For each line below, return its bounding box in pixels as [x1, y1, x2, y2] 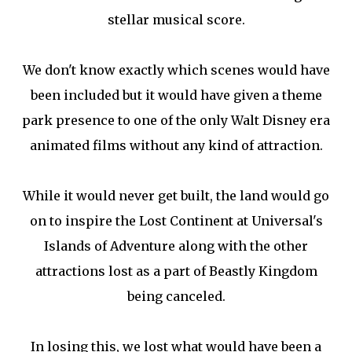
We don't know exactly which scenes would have [22, 62, 330, 79]
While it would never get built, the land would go [23, 188, 329, 204]
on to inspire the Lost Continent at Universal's [29, 213, 323, 229]
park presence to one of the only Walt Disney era [22, 112, 330, 129]
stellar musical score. [107, 12, 245, 28]
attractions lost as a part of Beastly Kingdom [35, 263, 317, 280]
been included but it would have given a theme [30, 87, 322, 104]
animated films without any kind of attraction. [29, 137, 323, 154]
